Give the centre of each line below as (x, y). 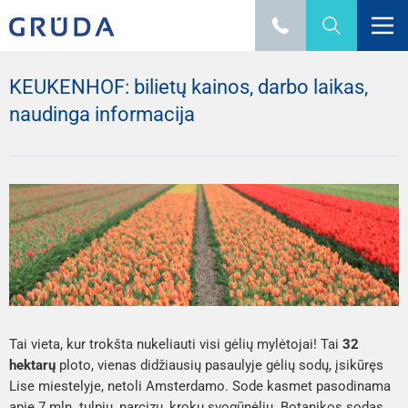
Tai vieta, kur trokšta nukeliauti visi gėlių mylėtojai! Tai (176, 344)
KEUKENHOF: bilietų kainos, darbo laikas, (189, 87)
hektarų (32, 365)
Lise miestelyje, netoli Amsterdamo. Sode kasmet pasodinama (200, 386)
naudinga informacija (102, 114)
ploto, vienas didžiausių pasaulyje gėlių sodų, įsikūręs (219, 365)
